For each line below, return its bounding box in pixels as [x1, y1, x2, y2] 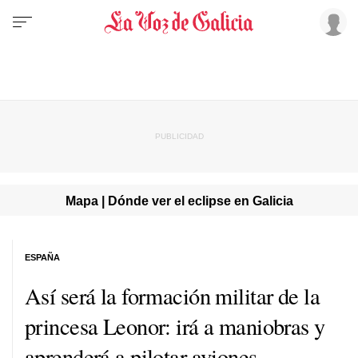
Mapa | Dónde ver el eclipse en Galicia [65, 193, 293, 208]
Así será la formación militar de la [25, 280, 320, 311]
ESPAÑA [25, 252, 60, 262]
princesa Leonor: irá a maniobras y [25, 310, 325, 341]
